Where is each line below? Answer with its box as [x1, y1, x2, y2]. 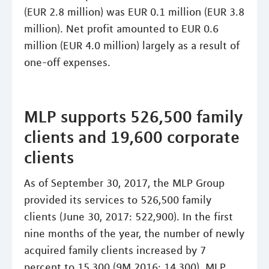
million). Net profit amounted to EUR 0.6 [24, 22, 219, 35]
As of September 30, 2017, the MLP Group [24, 176, 225, 190]
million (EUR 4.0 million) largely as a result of [24, 38, 240, 52]
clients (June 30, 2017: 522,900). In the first [24, 210, 233, 223]
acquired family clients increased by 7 [24, 243, 206, 257]
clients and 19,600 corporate [24, 126, 240, 147]
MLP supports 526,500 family [24, 106, 243, 127]
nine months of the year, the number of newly [24, 226, 244, 240]
